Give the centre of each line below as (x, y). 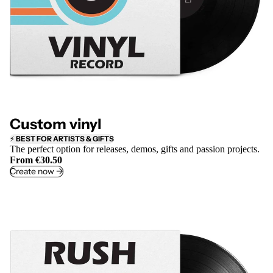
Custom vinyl (55, 124)
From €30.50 (36, 160)
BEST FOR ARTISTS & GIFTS (65, 139)
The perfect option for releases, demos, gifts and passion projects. (135, 149)
